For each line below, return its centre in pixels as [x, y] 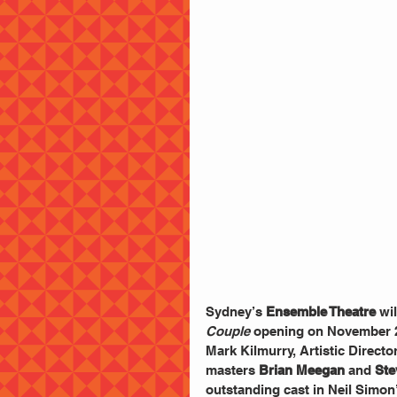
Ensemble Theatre [321, 312]
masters [232, 370]
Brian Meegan [302, 370]
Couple [228, 331]
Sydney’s [236, 312]
